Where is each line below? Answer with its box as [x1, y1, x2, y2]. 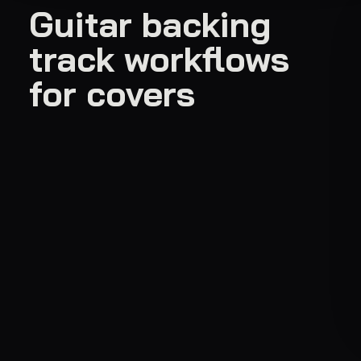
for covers [29, 72, 195, 116]
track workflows [29, 37, 289, 81]
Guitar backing [29, 2, 272, 47]
